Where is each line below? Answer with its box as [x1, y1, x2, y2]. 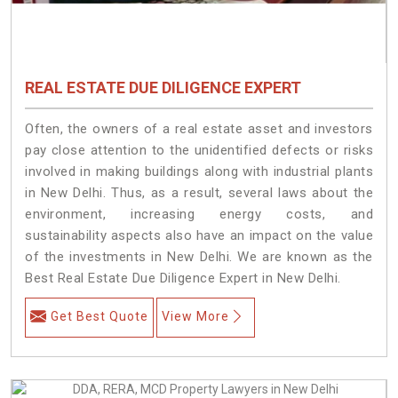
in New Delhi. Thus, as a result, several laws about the [25, 184, 373, 201]
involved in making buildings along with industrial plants [25, 163, 373, 179]
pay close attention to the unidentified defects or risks [25, 141, 373, 158]
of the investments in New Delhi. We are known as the [25, 248, 373, 265]
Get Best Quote [51, 308, 148, 323]
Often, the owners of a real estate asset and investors [25, 120, 373, 137]
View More [162, 308, 229, 323]
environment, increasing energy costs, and [25, 205, 373, 222]
